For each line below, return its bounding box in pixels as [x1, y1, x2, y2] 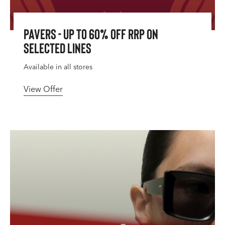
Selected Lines [24, 39, 91, 56]
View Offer [24, 84, 63, 94]
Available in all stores [24, 63, 92, 71]
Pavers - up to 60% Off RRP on [24, 25, 158, 42]
